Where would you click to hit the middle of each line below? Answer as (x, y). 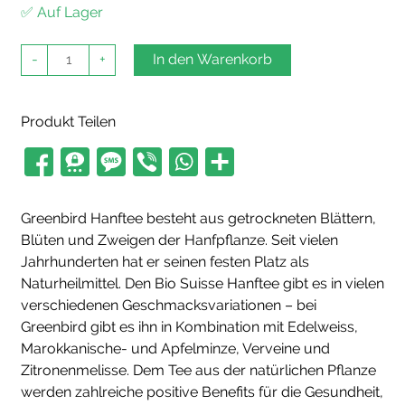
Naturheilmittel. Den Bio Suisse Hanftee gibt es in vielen (202, 283)
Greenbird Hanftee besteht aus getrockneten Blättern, (198, 218)
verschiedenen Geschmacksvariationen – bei (169, 305)
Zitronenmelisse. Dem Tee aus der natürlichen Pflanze (198, 370)
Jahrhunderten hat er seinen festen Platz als (165, 261)
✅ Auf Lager (62, 13)
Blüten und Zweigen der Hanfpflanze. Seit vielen (179, 240)
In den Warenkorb (212, 60)
